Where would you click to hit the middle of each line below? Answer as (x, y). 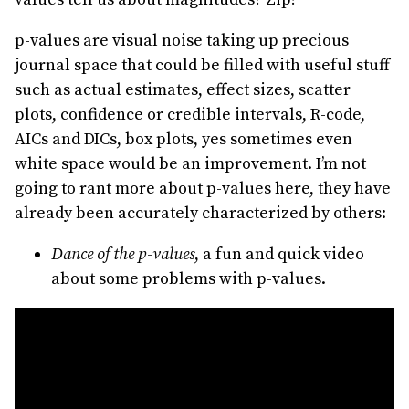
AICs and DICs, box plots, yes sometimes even (184, 139)
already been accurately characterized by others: (200, 213)
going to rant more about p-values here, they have (203, 188)
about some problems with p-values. (189, 278)
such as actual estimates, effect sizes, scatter (183, 89)
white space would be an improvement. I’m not (190, 163)
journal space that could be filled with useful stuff (202, 65)
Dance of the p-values (123, 254)
